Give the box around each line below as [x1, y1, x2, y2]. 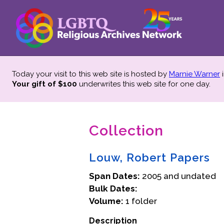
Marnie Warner [169, 69, 220, 78]
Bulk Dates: [89, 183, 137, 193]
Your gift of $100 [12, 79, 77, 88]
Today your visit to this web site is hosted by [12, 69, 169, 78]
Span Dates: [89, 171, 140, 181]
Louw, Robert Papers [89, 151, 210, 164]
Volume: [89, 196, 123, 206]
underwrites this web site [77, 79, 168, 88]
